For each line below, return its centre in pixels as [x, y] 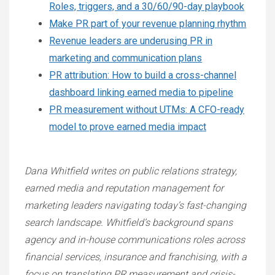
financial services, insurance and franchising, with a [136, 257]
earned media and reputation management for [124, 188]
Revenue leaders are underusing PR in [131, 41]
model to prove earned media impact [128, 127]
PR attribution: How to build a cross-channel [143, 75]
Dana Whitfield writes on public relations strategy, [131, 171]
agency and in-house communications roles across [135, 240]
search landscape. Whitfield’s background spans [129, 223]
